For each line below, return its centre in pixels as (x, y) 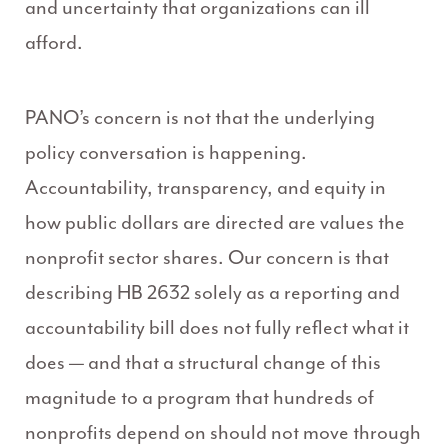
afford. (54, 43)
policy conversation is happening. (166, 153)
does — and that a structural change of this (203, 363)
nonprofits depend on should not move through (223, 433)
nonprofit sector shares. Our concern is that (207, 258)
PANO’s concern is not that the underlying (200, 118)
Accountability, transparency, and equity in (205, 188)
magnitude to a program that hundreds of (199, 398)
